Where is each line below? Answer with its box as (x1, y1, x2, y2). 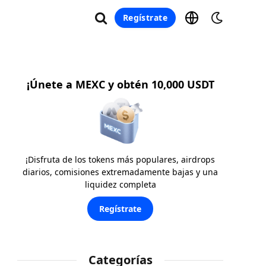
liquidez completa (84, 178, 156, 190)
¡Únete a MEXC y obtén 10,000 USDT (26, 77, 214, 91)
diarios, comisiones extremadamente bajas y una (23, 166, 218, 178)
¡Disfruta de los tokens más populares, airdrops (26, 153, 215, 165)
